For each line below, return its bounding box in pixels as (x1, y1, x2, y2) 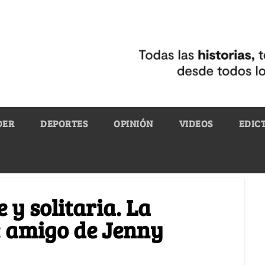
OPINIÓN (114, 117, 153, 130)
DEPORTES (40, 117, 88, 130)
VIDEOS (179, 117, 213, 130)
